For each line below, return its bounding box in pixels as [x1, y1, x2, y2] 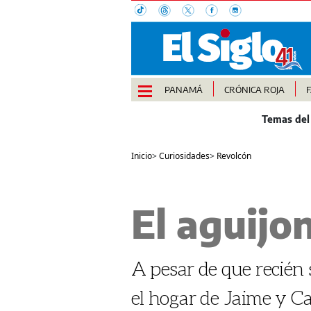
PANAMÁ [164, 84, 203, 96]
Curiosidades [158, 150, 210, 162]
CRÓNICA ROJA [224, 84, 285, 96]
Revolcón [216, 150, 251, 162]
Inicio [131, 150, 152, 162]
